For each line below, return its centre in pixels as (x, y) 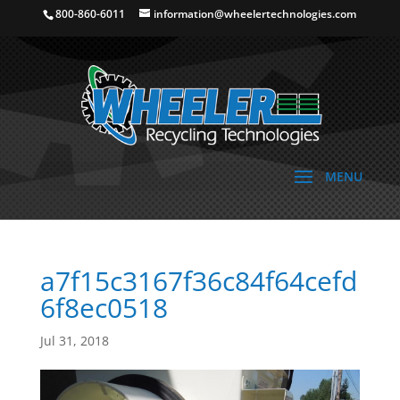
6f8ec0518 (104, 308)
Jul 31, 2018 (74, 341)
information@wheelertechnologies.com (255, 14)
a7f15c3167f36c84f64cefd (198, 281)
